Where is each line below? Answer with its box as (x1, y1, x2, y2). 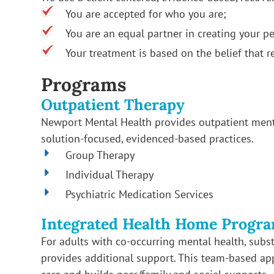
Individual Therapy (65, 168, 154, 182)
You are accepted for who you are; (65, 7, 227, 21)
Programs (41, 73, 127, 97)
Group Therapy (65, 148, 135, 162)
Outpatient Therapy (41, 95, 185, 115)
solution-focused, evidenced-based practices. (41, 131, 254, 146)
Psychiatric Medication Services (65, 187, 214, 201)
